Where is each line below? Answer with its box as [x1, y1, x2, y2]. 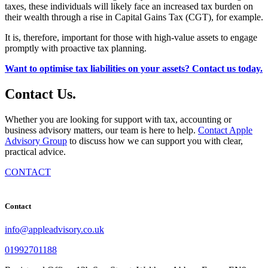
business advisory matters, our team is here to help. [5, 124, 198, 135]
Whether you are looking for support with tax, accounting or [5, 114, 232, 124]
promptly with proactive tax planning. [5, 42, 147, 53]
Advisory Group [5, 135, 67, 146]
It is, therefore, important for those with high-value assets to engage [5, 32, 257, 42]
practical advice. [5, 146, 66, 157]
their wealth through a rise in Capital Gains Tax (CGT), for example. [5, 11, 263, 22]
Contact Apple [198, 124, 252, 135]
